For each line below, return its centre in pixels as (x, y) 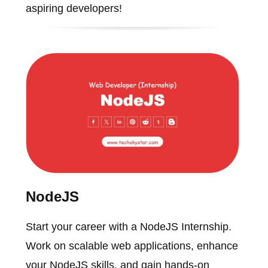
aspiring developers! (74, 9)
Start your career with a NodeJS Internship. (128, 226)
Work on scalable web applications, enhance (132, 246)
